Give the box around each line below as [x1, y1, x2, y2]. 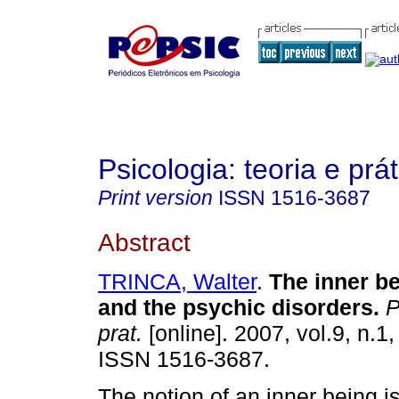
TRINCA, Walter [98, 269, 256, 295]
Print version [98, 186, 213, 209]
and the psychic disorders [98, 295, 373, 321]
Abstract [98, 227, 191, 256]
